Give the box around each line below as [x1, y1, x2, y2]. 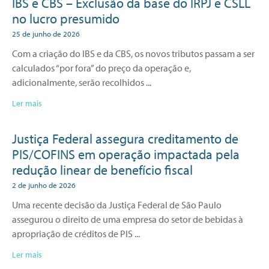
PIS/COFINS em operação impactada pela [12, 145, 240, 163]
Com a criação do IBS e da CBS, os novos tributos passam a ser [12, 47, 255, 59]
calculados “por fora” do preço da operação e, [12, 61, 191, 74]
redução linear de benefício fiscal [12, 161, 193, 178]
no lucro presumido [12, 10, 119, 27]
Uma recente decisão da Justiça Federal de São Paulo [12, 198, 222, 211]
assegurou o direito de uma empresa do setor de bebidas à [12, 213, 243, 225]
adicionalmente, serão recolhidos [12, 76, 144, 88]
